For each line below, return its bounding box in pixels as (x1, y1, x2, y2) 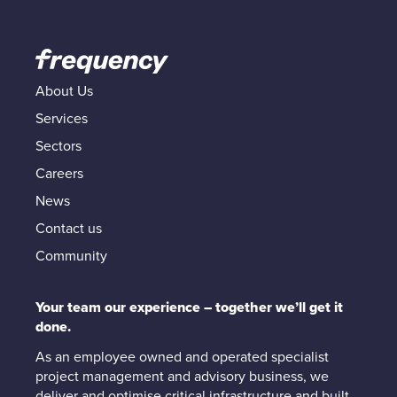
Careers (35, 165, 83, 183)
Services (35, 110, 88, 128)
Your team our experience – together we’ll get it (35, 299, 343, 316)
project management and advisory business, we (35, 368, 329, 385)
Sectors (35, 137, 82, 155)
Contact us (35, 220, 102, 237)
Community (35, 247, 107, 265)
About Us (35, 82, 93, 100)
